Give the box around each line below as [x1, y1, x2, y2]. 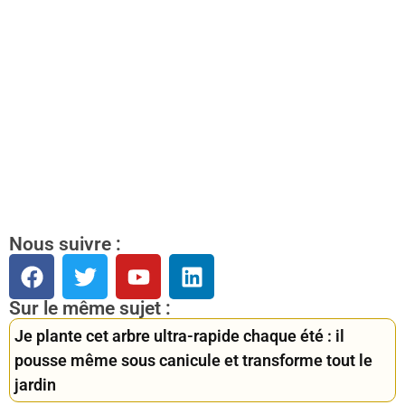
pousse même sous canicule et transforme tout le [14, 351, 372, 371]
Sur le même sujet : [9, 297, 171, 320]
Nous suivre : [9, 233, 121, 256]
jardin [14, 375, 56, 395]
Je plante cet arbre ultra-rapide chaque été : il [14, 326, 344, 346]
